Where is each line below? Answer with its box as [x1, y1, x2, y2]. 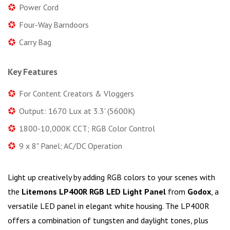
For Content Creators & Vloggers [19, 88, 134, 99]
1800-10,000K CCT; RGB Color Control [19, 123, 155, 134]
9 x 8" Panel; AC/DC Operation [19, 141, 122, 151]
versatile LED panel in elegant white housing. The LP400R [8, 201, 209, 212]
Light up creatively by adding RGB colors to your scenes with [8, 172, 215, 183]
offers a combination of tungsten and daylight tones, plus [8, 215, 208, 226]
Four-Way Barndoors [19, 20, 89, 30]
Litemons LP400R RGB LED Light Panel [22, 186, 166, 197]
